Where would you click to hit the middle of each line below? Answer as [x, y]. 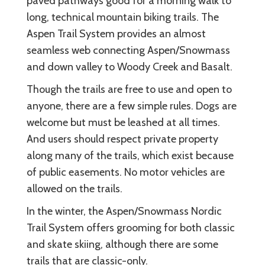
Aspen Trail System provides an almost [116, 33]
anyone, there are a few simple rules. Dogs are [132, 106]
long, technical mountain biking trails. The [123, 17]
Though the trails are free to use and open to [129, 89]
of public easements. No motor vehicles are [126, 172]
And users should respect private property [122, 139]
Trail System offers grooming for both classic [131, 227]
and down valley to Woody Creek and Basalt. [130, 67]
